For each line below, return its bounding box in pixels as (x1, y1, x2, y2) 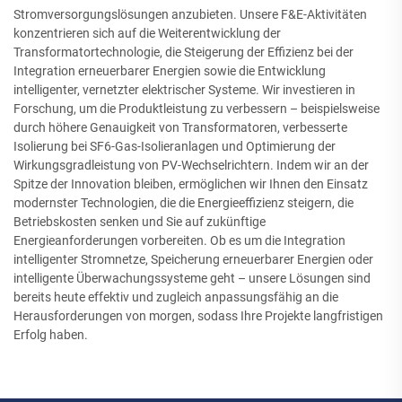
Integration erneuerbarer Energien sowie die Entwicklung (13, 64, 326, 79)
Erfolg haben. (13, 328, 88, 343)
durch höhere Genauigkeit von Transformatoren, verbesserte (13, 120, 347, 135)
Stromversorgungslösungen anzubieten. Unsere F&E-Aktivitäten (13, 7, 367, 22)
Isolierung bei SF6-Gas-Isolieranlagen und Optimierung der (13, 139, 336, 154)
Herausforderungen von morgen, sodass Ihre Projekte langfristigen (13, 309, 383, 324)
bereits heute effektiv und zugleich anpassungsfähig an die (13, 290, 338, 305)
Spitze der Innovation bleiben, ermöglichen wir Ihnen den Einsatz (13, 177, 368, 192)
